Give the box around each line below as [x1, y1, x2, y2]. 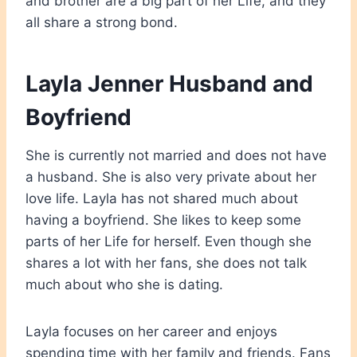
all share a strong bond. [25, 14, 178, 30]
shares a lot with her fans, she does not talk [25, 254, 307, 271]
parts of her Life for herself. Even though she [25, 233, 312, 249]
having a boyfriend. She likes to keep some [25, 211, 301, 228]
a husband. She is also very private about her [25, 168, 316, 185]
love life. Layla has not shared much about [25, 190, 298, 206]
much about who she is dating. [25, 276, 223, 292]
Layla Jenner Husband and [25, 69, 313, 97]
